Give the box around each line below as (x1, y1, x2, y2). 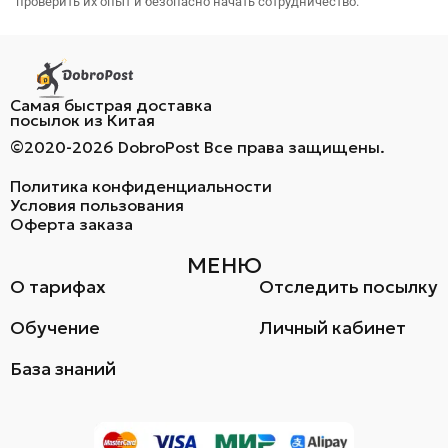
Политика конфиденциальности (10, 176, 272, 197)
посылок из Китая (10, 110, 155, 131)
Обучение (10, 316, 100, 340)
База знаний (10, 357, 116, 381)
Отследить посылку (259, 275, 438, 299)
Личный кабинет (259, 316, 406, 340)
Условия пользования (10, 195, 184, 216)
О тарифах (10, 275, 106, 299)
